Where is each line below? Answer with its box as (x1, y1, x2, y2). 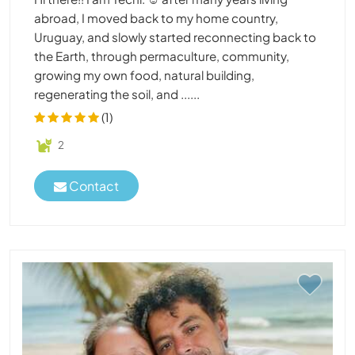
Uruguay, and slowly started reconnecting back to (34, 29, 316, 44)
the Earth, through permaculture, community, (34, 48, 289, 63)
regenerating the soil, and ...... (34, 86, 200, 101)
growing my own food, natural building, (34, 67, 254, 82)
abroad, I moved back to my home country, (34, 10, 278, 25)
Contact (67, 177, 119, 195)
